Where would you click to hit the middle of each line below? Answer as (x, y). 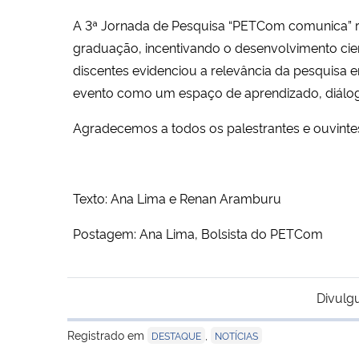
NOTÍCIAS (236, 335)
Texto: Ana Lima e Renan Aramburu (179, 198)
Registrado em (107, 334)
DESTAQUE (176, 335)
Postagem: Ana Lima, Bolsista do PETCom (200, 233)
